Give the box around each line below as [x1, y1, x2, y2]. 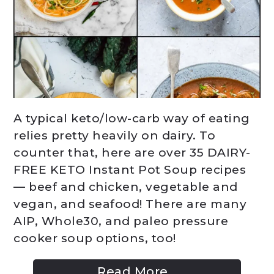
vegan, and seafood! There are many [13, 197, 247, 211]
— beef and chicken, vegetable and [13, 180, 238, 194]
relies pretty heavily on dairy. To [13, 128, 216, 143]
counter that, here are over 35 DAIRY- [13, 146, 251, 160]
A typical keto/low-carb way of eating [13, 111, 250, 125]
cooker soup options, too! [13, 231, 176, 245]
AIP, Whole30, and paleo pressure [13, 214, 229, 228]
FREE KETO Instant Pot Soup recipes [13, 163, 246, 177]
